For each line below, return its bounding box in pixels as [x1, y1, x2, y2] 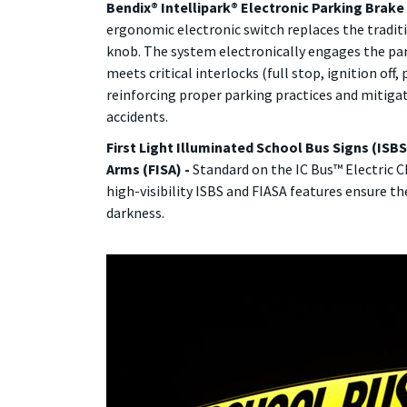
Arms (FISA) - [106, 160, 193, 178]
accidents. [106, 107, 168, 125]
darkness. [106, 203, 164, 222]
